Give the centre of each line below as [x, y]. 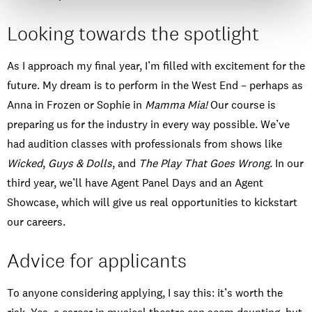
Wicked [25, 164]
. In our [287, 164]
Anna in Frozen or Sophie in [76, 105]
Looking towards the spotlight [133, 34]
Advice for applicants [97, 261]
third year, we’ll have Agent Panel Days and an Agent [135, 183]
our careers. [36, 222]
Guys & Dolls [80, 164]
